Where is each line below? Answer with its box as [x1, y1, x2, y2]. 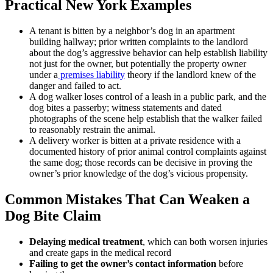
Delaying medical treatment [29, 236, 143, 247]
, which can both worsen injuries [143, 236, 268, 247]
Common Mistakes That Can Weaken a [5, 191, 250, 207]
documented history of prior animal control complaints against [29, 146, 266, 157]
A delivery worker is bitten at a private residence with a [29, 135, 241, 146]
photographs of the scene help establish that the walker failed [29, 113, 262, 124]
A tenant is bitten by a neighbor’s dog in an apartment [29, 25, 235, 36]
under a [29, 69, 58, 80]
